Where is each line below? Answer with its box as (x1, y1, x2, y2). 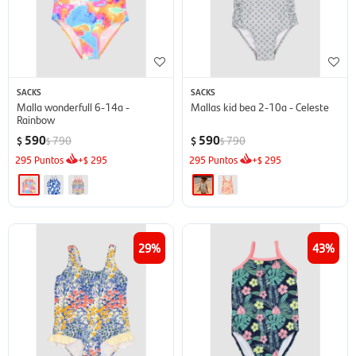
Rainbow (17, 110, 55, 127)
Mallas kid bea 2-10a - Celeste (191, 98, 329, 114)
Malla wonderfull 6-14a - (17, 98, 130, 114)
